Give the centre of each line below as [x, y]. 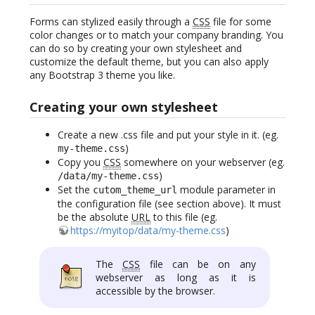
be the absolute [95, 217]
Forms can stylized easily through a [111, 21]
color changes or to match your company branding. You [156, 34]
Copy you [81, 162]
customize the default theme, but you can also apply [149, 61]
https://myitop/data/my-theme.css [148, 231]
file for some [241, 21]
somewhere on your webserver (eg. [203, 162]
